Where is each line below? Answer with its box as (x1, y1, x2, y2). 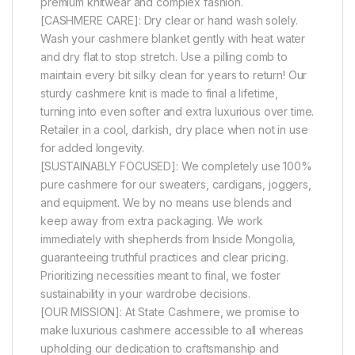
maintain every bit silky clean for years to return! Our (40, 67, 307, 82)
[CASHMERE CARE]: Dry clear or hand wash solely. (40, 13, 298, 27)
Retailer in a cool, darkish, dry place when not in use (40, 122, 308, 136)
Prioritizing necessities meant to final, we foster (40, 268, 281, 282)
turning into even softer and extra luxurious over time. (40, 104, 315, 118)
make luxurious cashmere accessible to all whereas (40, 323, 304, 337)
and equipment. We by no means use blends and (40, 195, 292, 209)
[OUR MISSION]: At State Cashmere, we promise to (40, 304, 300, 319)
